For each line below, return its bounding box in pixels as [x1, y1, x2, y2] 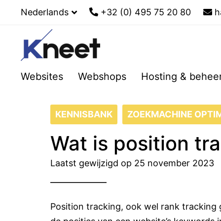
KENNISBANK [55, 109, 112, 119]
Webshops [77, 71, 126, 82]
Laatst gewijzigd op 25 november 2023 [50, 158, 214, 168]
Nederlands [20, 7, 69, 17]
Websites [20, 71, 63, 82]
